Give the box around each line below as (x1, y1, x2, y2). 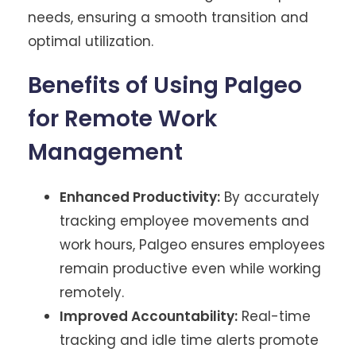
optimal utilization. (28, 31, 153, 51)
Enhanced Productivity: (60, 187, 220, 207)
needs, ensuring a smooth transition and (28, 7, 308, 27)
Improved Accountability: (60, 306, 238, 326)
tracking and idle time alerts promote (60, 330, 319, 350)
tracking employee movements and (60, 211, 309, 230)
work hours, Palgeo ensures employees (60, 234, 325, 254)
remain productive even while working (60, 258, 321, 278)
